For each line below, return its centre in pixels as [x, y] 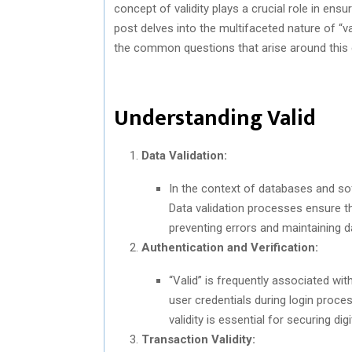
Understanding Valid [215, 118]
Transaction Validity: [198, 339]
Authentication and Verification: [230, 247]
